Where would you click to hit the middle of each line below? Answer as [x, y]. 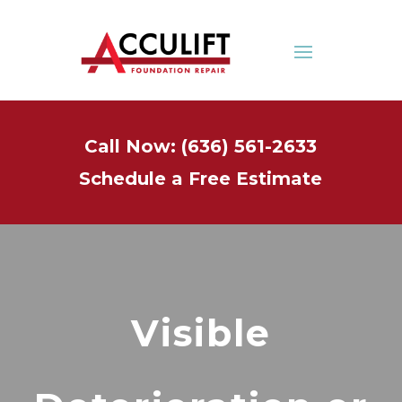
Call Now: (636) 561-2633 [201, 146]
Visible [201, 333]
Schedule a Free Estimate [201, 179]
